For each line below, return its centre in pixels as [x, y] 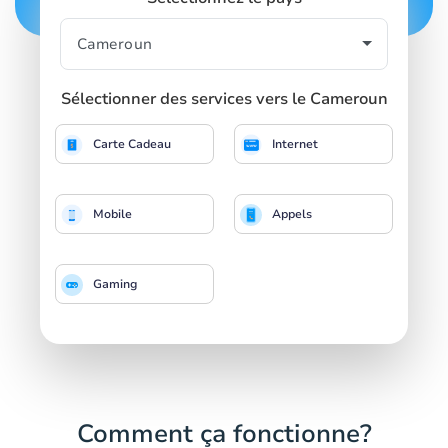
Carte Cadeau [132, 143]
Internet [295, 143]
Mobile [112, 213]
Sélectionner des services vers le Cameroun [224, 98]
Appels [292, 213]
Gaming [115, 283]
